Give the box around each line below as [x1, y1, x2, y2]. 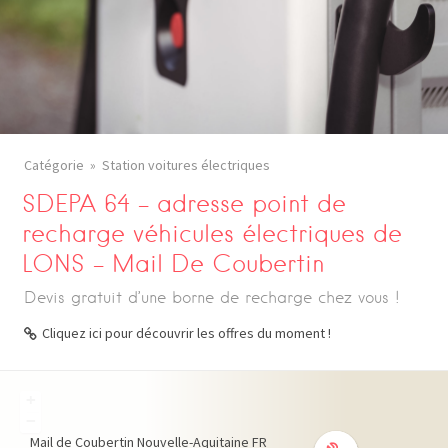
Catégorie [24, 156, 84, 174]
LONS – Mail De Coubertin [22, 249, 325, 278]
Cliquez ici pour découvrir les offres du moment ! [42, 324, 331, 342]
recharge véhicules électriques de [22, 219, 403, 248]
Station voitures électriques [102, 156, 270, 174]
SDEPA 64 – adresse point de [22, 189, 347, 218]
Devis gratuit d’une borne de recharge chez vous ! [24, 288, 400, 307]
